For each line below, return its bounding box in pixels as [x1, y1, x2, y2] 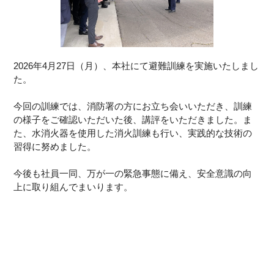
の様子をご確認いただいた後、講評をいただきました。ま [13, 114, 253, 125]
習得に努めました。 [13, 141, 97, 152]
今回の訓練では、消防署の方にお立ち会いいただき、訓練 [13, 101, 253, 111]
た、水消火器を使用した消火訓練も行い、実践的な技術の [13, 128, 253, 138]
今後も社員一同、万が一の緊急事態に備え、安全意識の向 [13, 168, 253, 179]
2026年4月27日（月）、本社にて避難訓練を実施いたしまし [13, 61, 259, 71]
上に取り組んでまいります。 [13, 182, 133, 192]
